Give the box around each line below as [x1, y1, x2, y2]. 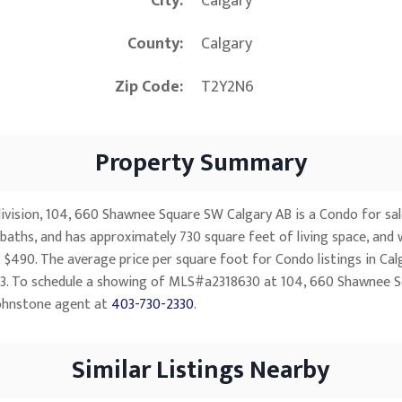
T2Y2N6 [201, 74, 254, 101]
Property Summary [94, 142, 308, 185]
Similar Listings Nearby [72, 349, 330, 392]
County [127, 31, 179, 58]
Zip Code [115, 74, 179, 101]
